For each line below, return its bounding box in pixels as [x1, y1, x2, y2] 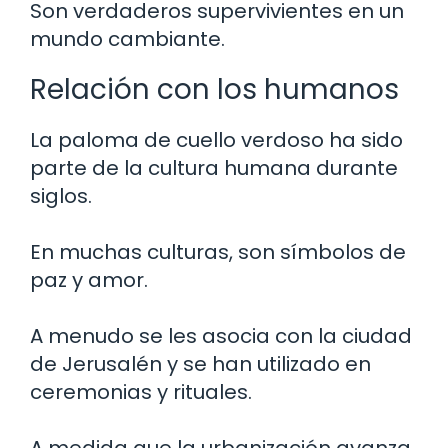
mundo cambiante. [30, 24, 225, 53]
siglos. [30, 181, 92, 210]
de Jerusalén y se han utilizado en [30, 349, 371, 378]
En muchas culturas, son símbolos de [30, 237, 406, 266]
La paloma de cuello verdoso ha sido [30, 125, 403, 154]
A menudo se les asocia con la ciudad [30, 321, 412, 350]
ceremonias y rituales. [30, 377, 252, 406]
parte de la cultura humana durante [30, 153, 398, 182]
